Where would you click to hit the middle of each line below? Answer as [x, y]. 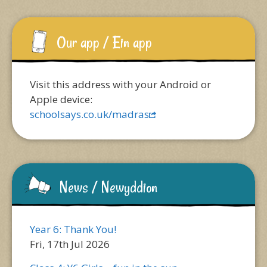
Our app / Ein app [104, 42]
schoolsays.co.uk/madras [89, 114]
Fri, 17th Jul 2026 [70, 244]
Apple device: [61, 99]
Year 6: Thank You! [73, 229]
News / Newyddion [108, 187]
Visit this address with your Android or [120, 84]
